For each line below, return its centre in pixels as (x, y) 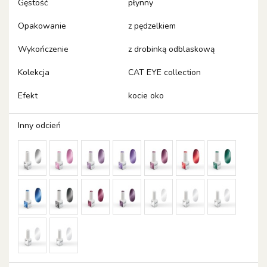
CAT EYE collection (164, 73)
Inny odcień (39, 126)
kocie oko (146, 96)
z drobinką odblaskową (171, 49)
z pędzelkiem (152, 26)
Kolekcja (34, 73)
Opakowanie (42, 26)
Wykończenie (43, 49)
